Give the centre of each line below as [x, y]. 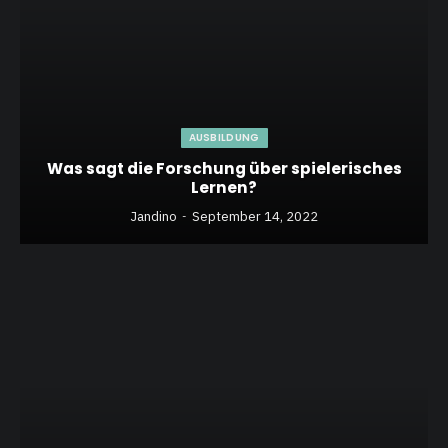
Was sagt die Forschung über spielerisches [224, 168]
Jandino [153, 216]
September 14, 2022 [255, 216]
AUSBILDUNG [224, 137]
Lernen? [224, 187]
